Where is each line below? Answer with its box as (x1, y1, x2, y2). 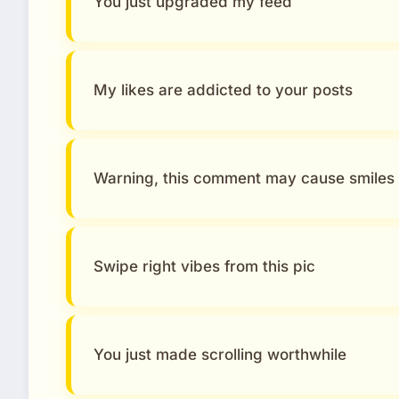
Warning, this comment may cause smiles (94, 168, 395, 187)
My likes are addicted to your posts (94, 80, 353, 99)
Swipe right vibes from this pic (94, 256, 315, 275)
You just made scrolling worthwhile (94, 345, 346, 363)
